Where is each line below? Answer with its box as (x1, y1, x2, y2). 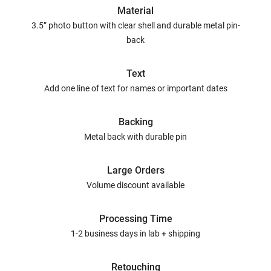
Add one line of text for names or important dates (44, 83, 227, 93)
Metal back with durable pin (84, 132, 187, 142)
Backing (118, 116, 153, 128)
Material (117, 5, 154, 16)
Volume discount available (87, 180, 184, 190)
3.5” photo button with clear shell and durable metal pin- (31, 21, 240, 30)
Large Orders (106, 165, 165, 176)
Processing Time (99, 213, 172, 224)
